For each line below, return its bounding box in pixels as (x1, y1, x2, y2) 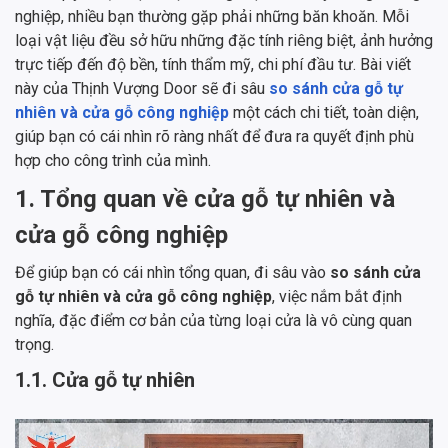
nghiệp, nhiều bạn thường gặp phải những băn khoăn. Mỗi (15, 6, 409, 26)
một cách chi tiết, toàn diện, (229, 102, 419, 122)
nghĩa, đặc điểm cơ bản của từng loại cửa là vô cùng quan (15, 310, 412, 330)
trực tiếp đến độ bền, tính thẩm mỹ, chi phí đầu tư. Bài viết (15, 54, 411, 74)
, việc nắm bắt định (272, 286, 402, 306)
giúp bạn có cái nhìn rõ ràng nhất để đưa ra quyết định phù (15, 126, 414, 146)
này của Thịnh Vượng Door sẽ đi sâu (15, 78, 269, 98)
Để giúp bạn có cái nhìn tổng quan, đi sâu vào (15, 262, 326, 282)
